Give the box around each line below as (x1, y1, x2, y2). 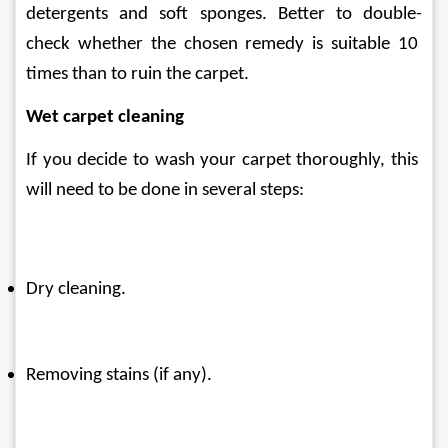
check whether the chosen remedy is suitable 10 (26, 34, 422, 54)
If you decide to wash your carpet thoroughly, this (26, 150, 422, 170)
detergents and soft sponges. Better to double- (26, 4, 422, 24)
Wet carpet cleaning (26, 107, 184, 127)
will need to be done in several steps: (26, 180, 304, 200)
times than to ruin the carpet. (26, 64, 249, 84)
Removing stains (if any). (26, 365, 212, 385)
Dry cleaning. (26, 279, 126, 299)
